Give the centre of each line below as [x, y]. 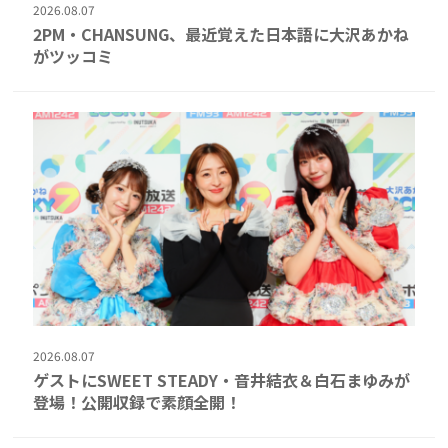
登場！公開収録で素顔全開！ [137, 402]
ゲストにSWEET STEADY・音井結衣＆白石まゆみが [222, 380]
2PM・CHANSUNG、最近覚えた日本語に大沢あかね [221, 33]
